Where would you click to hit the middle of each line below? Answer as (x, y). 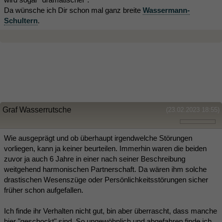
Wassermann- (166, 10)
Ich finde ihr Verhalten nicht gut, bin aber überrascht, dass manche (111, 211)
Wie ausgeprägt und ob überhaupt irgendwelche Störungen (98, 138)
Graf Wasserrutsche (37, 110)
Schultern (21, 20)
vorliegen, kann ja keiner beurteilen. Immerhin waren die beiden (105, 148)
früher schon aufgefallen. (44, 190)
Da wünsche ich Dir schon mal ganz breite (73, 10)
